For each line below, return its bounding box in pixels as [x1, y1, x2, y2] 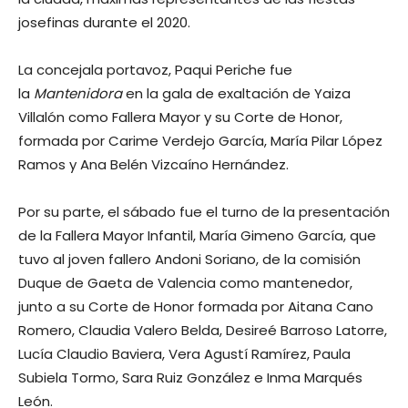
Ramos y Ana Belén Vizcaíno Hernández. [18, 155, 289, 175]
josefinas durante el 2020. [18, 13, 190, 33]
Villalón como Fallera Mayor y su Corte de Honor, [18, 107, 342, 127]
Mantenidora [34, 84, 126, 104]
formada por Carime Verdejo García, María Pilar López [18, 131, 382, 151]
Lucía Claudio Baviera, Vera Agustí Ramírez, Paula [18, 344, 351, 364]
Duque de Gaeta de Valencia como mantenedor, [18, 273, 352, 293]
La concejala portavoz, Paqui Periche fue [18, 60, 292, 80]
